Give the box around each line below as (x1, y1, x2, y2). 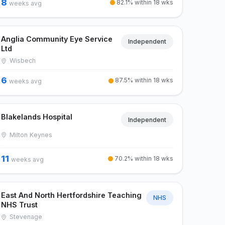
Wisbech (8, 57, 36, 65)
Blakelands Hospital (1, 113, 73, 122)
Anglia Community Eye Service (1, 34, 113, 43)
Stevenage (8, 213, 43, 221)
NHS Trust (1, 200, 38, 209)
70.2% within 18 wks (113, 154, 173, 162)
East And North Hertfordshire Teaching (1, 190, 142, 199)
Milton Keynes (8, 131, 53, 139)
